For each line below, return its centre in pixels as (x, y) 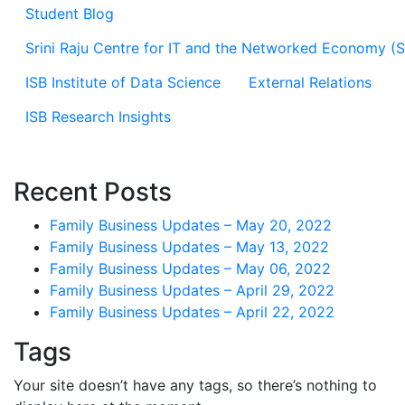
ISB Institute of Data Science (123, 82)
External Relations (310, 82)
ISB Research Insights (98, 117)
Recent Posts (93, 192)
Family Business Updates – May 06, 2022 (190, 268)
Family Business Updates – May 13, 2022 (189, 247)
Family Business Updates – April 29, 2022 (192, 290)
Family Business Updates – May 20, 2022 (191, 225)
